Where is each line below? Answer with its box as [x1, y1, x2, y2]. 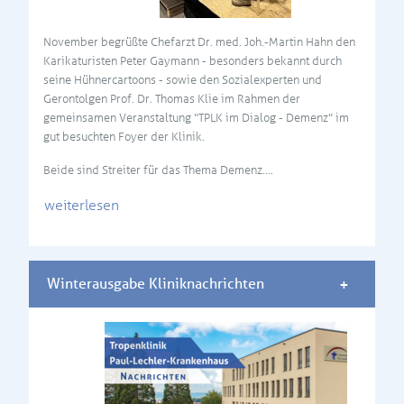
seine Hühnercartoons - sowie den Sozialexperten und [43, 72, 322, 87]
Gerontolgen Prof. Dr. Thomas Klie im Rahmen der [43, 91, 300, 106]
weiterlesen [44, 196, 119, 214]
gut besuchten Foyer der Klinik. [43, 129, 205, 143]
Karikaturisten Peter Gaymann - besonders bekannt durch [43, 53, 342, 68]
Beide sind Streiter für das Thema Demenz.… [43, 162, 273, 177]
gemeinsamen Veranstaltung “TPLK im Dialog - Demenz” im [43, 110, 349, 124]
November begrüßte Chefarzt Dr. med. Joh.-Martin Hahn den [43, 34, 355, 49]
